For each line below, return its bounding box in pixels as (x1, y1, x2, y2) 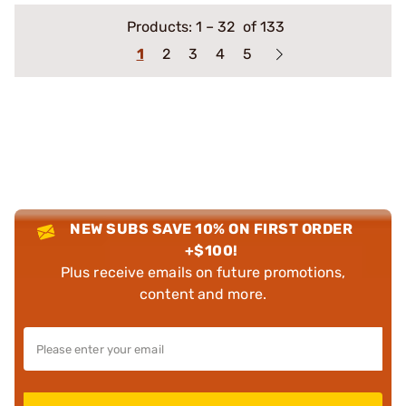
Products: (126, 17, 196, 35)
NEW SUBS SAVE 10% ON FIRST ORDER (70, 219, 353, 237)
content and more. (140, 285, 266, 303)
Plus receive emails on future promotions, (60, 263, 346, 281)
